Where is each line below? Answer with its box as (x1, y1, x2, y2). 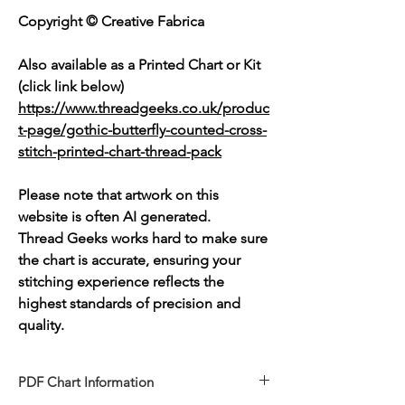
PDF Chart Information (18, 373, 154, 391)
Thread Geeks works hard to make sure (18, 230, 268, 248)
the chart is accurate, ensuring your (18, 251, 240, 269)
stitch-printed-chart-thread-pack (18, 143, 221, 161)
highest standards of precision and (18, 295, 240, 313)
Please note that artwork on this (18, 186, 219, 204)
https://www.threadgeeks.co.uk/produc (18, 99, 269, 118)
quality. (18, 316, 68, 334)
